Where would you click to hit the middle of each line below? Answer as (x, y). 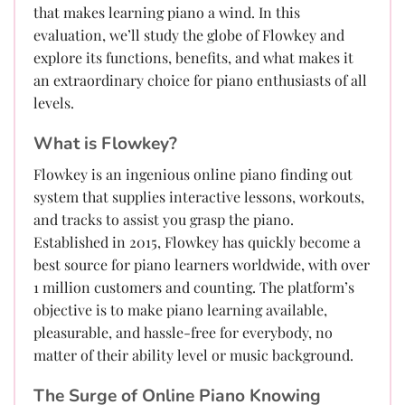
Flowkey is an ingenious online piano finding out (193, 174)
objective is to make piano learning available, (180, 310)
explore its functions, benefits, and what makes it (193, 57)
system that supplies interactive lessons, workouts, (199, 197)
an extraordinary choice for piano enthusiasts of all (200, 80)
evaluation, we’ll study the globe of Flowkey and (189, 34)
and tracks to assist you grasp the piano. (164, 220)
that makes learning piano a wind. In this (167, 12)
